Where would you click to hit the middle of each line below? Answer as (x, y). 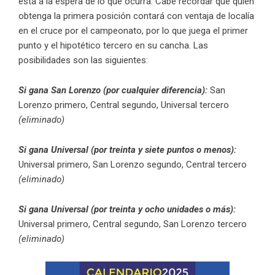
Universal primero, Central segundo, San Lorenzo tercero (133, 224)
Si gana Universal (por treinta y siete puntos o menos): (127, 150)
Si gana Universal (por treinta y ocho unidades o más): (127, 210)
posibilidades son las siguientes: (84, 60)
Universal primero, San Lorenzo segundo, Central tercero (133, 165)
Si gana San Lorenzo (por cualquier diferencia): (113, 91)
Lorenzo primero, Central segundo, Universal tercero (124, 105)
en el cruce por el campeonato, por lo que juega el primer (133, 31)
